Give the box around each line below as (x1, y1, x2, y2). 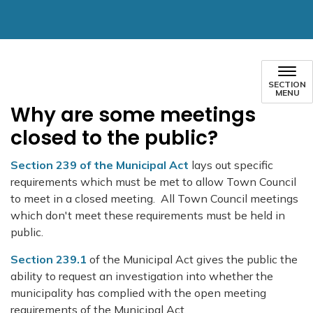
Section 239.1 (10, 252, 87, 266)
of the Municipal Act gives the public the (87, 252, 298, 266)
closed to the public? (10, 124, 218, 152)
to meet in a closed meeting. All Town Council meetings (10, 191, 298, 205)
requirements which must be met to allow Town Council (10, 175, 296, 189)
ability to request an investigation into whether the (10, 269, 273, 283)
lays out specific (191, 158, 273, 172)
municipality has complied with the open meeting (10, 286, 266, 300)
